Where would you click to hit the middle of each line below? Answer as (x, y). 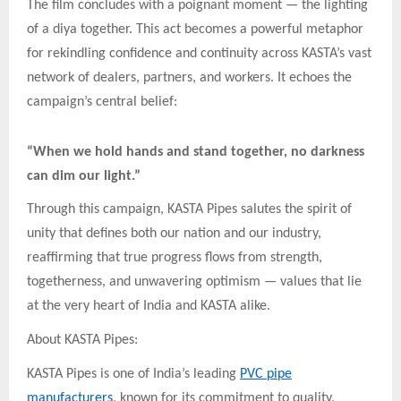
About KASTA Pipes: (82, 340)
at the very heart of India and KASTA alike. (149, 307)
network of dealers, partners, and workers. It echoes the (189, 77)
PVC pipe (266, 374)
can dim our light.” (84, 176)
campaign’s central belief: (102, 102)
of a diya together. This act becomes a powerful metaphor (195, 29)
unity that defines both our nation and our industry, (174, 234)
